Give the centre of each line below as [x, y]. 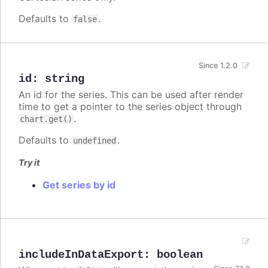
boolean [180, 255]
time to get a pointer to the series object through [130, 106]
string [65, 79]
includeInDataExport [81, 255]
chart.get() [46, 119]
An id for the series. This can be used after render [131, 94]
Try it [29, 162]
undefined [95, 140]
